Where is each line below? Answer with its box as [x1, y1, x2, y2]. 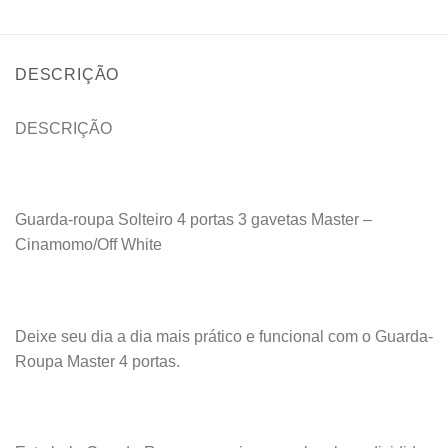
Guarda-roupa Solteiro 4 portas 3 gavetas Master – [15, 211, 372, 229]
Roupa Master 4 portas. [15, 352, 180, 370]
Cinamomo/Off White [15, 236, 166, 254]
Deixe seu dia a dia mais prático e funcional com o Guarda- [15, 327, 433, 345]
